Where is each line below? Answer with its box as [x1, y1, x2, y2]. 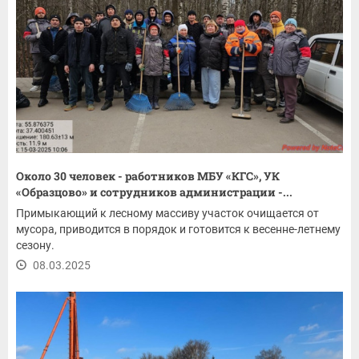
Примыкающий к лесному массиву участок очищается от [16, 206, 319, 220]
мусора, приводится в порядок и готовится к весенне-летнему [16, 222, 341, 236]
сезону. [16, 238, 54, 252]
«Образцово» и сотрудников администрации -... [16, 184, 292, 200]
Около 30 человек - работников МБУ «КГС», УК [16, 167, 280, 184]
